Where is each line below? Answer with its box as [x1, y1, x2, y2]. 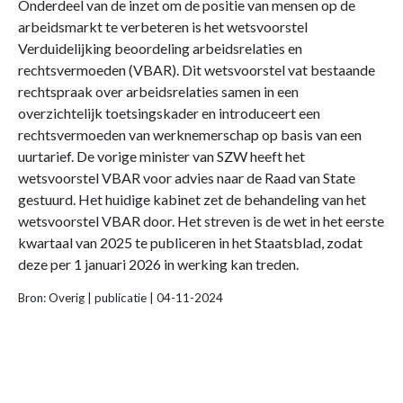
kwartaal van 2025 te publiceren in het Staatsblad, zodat [18, 233, 363, 251]
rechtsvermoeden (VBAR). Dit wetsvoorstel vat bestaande [18, 60, 375, 78]
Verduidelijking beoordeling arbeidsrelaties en [18, 39, 302, 57]
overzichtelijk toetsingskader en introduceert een [18, 103, 320, 121]
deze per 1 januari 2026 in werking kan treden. [18, 255, 299, 273]
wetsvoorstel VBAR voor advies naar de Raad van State [18, 168, 355, 186]
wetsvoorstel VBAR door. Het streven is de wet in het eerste [18, 211, 384, 229]
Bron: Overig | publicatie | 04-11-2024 [18, 290, 223, 305]
